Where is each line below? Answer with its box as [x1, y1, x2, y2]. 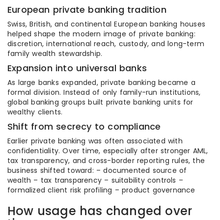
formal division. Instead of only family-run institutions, [7, 87, 201, 97]
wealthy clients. [7, 107, 63, 117]
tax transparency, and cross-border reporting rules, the [7, 156, 205, 165]
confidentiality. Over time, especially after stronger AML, [7, 146, 208, 156]
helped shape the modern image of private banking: [7, 29, 195, 39]
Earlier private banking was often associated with [7, 136, 183, 146]
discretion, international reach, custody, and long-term [7, 39, 205, 49]
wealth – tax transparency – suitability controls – [7, 175, 184, 185]
